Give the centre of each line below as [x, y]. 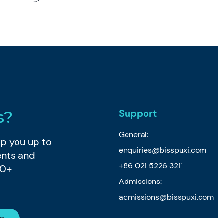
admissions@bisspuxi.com [166, 197]
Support [137, 113]
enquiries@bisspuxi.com [162, 150]
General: [133, 134]
